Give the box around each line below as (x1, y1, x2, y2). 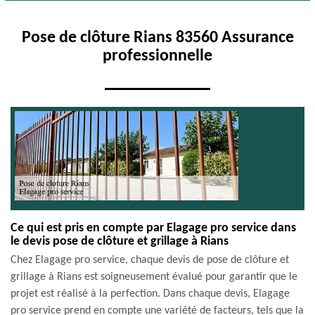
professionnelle (103, 48, 212, 65)
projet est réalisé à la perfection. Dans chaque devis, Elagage (11, 288, 290, 300)
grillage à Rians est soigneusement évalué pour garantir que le (11, 271, 297, 283)
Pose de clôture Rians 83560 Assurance (21, 30, 294, 46)
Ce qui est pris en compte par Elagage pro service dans (11, 221, 296, 235)
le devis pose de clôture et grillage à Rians (11, 235, 229, 248)
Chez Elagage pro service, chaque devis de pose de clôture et (11, 255, 289, 266)
